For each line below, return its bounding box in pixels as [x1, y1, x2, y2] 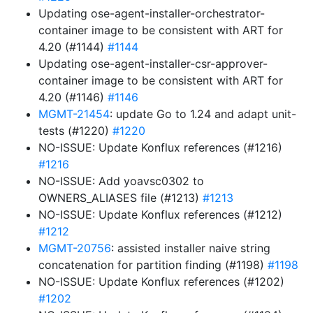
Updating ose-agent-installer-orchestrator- [38, 6, 265, 20]
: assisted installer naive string [111, 241, 270, 255]
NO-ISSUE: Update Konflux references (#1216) [38, 140, 282, 154]
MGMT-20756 [38, 241, 111, 255]
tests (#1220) [38, 124, 112, 138]
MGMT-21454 [38, 107, 110, 121]
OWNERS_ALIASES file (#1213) [38, 191, 203, 205]
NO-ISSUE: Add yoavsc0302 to [38, 174, 204, 188]
